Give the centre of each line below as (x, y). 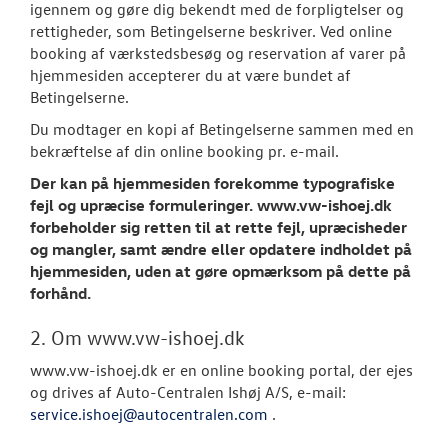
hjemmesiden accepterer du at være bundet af (190, 75)
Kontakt (375, 150)
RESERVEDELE (388, 330)
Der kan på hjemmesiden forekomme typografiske (212, 183)
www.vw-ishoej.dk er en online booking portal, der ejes (221, 370)
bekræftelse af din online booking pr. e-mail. (184, 151)
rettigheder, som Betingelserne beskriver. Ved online (211, 31)
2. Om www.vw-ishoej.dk (137, 337)
